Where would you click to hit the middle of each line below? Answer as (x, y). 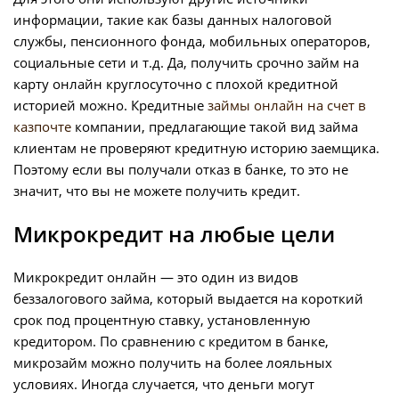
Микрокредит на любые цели (174, 234)
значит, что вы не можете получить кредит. (157, 191)
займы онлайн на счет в (287, 106)
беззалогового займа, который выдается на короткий (188, 299)
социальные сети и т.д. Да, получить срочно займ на (186, 63)
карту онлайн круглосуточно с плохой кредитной (176, 84)
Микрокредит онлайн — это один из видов (156, 277)
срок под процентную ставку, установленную (162, 320)
